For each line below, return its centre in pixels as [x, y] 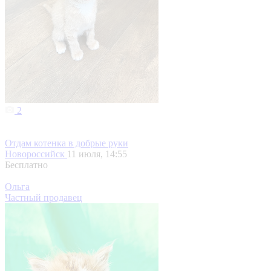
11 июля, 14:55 [97, 154]
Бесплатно [26, 165]
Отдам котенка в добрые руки [67, 143]
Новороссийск [36, 154]
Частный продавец [44, 198]
